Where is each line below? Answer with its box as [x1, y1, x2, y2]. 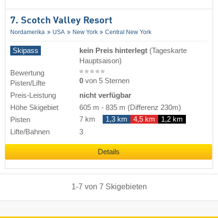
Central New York [105, 28, 152, 36]
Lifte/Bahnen [10, 127, 50, 136]
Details [97, 147, 120, 156]
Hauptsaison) [79, 56, 122, 65]
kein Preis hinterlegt [79, 46, 149, 54]
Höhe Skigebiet [10, 103, 58, 111]
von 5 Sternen [83, 77, 129, 85]
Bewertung [10, 69, 44, 77]
